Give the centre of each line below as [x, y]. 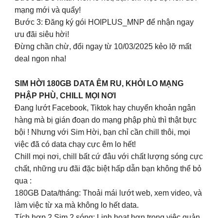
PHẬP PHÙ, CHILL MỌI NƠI [65, 95]
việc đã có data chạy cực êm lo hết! [75, 144]
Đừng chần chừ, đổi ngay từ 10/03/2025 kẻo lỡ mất [103, 47]
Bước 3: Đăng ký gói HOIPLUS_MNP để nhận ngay [104, 22]
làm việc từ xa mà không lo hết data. [77, 205]
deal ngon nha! [40, 59]
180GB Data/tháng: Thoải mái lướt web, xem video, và [108, 193]
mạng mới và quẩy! [48, 10]
